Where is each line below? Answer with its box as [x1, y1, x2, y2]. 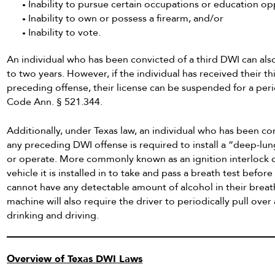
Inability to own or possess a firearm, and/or [28, 12, 224, 26]
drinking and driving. [7, 208, 99, 222]
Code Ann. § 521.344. [7, 95, 103, 109]
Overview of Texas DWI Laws [7, 252, 143, 266]
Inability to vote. [28, 26, 101, 40]
